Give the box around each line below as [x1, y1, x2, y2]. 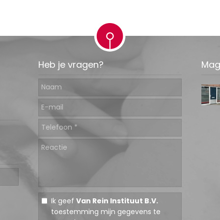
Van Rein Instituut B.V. [76, 195, 158, 206]
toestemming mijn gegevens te [51, 206, 161, 217]
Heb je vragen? [38, 58, 104, 71]
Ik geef [51, 195, 76, 206]
